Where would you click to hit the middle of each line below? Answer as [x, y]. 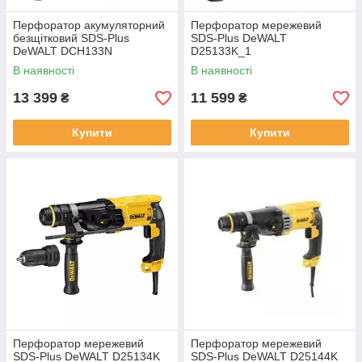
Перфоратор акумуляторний [89, 25]
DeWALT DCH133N [63, 51]
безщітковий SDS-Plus [71, 38]
